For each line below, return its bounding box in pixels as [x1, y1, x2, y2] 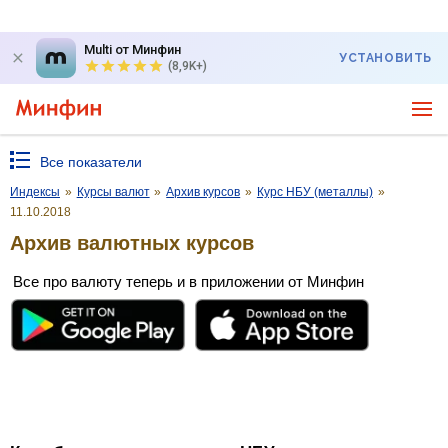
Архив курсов [166, 185, 241, 199]
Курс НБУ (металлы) [256, 185, 373, 199]
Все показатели [40, 154, 142, 170]
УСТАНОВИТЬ [339, 51, 432, 65]
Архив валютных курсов [10, 231, 254, 254]
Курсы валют [76, 185, 150, 199]
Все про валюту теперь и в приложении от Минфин [13, 272, 364, 290]
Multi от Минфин [84, 42, 181, 57]
